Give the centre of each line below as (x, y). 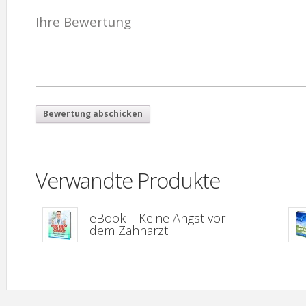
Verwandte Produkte (128, 180)
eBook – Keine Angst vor (157, 218)
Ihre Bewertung (83, 22)
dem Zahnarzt (129, 230)
